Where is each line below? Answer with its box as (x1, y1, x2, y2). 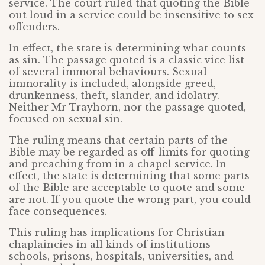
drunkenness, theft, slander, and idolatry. (9, 89, 219, 102)
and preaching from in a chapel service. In (9, 158, 227, 170)
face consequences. (9, 205, 107, 218)
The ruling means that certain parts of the (9, 134, 228, 147)
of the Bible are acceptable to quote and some (9, 182, 245, 194)
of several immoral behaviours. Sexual (9, 66, 207, 78)
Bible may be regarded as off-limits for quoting (9, 146, 250, 159)
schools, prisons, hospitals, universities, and (9, 250, 234, 263)
